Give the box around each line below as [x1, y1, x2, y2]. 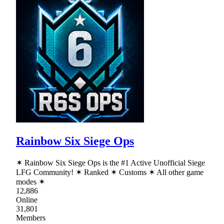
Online [16, 195, 37, 204]
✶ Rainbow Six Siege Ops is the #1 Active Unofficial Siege [16, 158, 205, 167]
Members [16, 213, 45, 222]
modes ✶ [16, 177, 45, 186]
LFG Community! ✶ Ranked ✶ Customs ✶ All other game [16, 167, 203, 176]
